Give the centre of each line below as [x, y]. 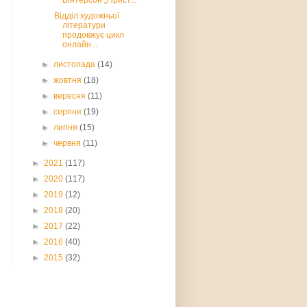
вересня [71, 96]
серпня [69, 112]
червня [69, 143]
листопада [76, 64]
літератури [84, 25]
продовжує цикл [93, 35]
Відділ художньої [85, 16]
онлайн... [79, 45]
